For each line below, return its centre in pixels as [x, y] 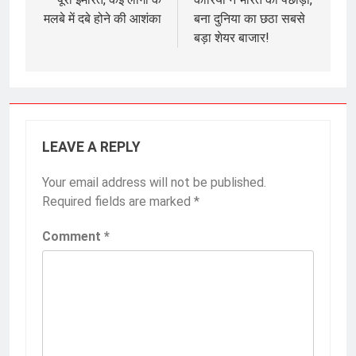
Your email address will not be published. [154, 182]
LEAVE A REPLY [91, 147]
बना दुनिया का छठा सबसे [250, 18]
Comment [73, 236]
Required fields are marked [118, 201]
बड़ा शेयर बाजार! [232, 37]
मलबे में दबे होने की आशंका [103, 18]
